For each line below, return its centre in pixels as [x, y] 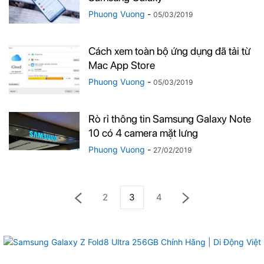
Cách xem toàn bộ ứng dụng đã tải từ [169, 51]
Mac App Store [122, 65]
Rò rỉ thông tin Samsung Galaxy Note [170, 119]
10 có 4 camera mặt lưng [143, 133]
